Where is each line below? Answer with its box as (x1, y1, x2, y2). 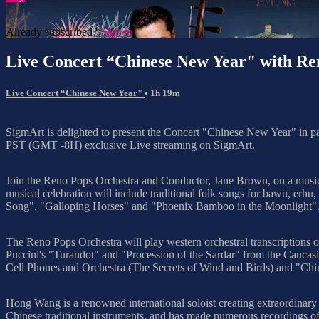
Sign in (100, 25, 132, 38)
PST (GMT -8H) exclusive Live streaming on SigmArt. (6, 138, 255, 151)
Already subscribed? (6, 25, 100, 38)
